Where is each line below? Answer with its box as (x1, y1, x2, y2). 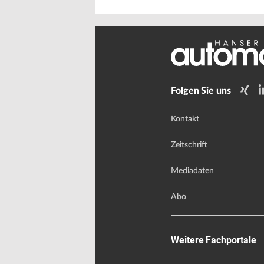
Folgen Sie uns (171, 85, 231, 95)
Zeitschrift (171, 141, 207, 150)
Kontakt (171, 115, 199, 124)
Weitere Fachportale (171, 235, 256, 246)
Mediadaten (171, 167, 214, 176)
